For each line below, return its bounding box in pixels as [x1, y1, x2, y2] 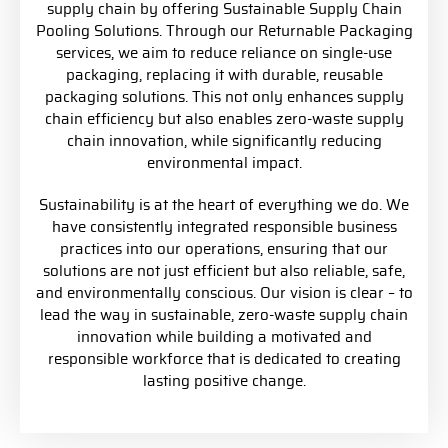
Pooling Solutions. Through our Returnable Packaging [35, 24, 413, 39]
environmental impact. [146, 156, 302, 171]
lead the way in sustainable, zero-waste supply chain [40, 308, 408, 323]
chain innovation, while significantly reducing [66, 134, 382, 149]
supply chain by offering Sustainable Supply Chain [46, 2, 402, 17]
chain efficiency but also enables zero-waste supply [44, 112, 404, 127]
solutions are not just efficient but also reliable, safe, [43, 264, 405, 279]
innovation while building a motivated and [76, 330, 372, 345]
